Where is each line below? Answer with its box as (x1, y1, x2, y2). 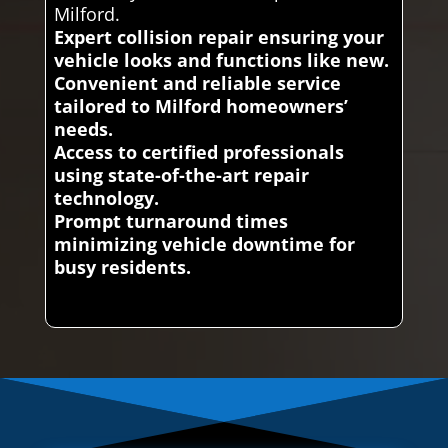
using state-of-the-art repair (53, 162, 309, 187)
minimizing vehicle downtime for (53, 231, 355, 256)
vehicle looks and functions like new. (53, 47, 389, 72)
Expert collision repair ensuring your (53, 24, 384, 49)
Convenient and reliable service (53, 70, 341, 95)
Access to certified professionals (53, 139, 344, 164)
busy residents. (53, 254, 191, 279)
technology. (53, 185, 159, 210)
